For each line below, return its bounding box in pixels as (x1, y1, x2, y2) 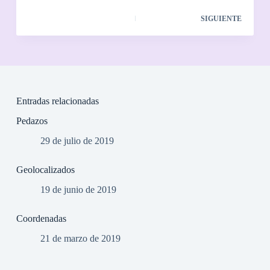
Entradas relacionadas (16, 96, 99, 107)
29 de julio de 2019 (40, 135, 114, 146)
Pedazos (16, 116, 48, 127)
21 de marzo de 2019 (40, 233, 121, 243)
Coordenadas (16, 213, 66, 224)
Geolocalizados (16, 164, 75, 175)
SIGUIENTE (201, 14, 242, 24)
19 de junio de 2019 (40, 184, 116, 195)
